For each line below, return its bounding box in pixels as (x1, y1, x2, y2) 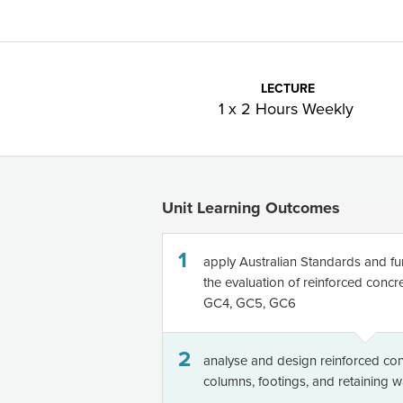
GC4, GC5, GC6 (203, 295, 296, 311)
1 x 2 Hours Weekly (218, 99, 358, 119)
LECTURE (261, 81, 316, 96)
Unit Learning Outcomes (162, 198, 340, 218)
